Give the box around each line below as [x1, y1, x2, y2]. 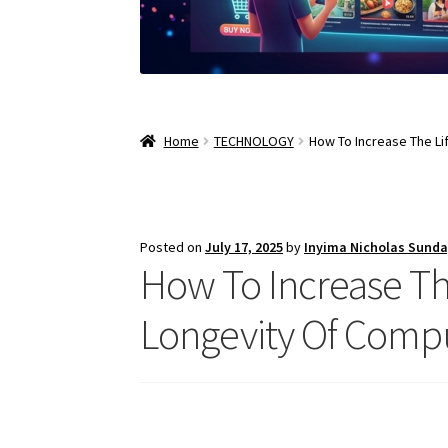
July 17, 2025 [205, 238, 284, 257]
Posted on [140, 238, 206, 257]
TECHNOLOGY [213, 132, 294, 151]
